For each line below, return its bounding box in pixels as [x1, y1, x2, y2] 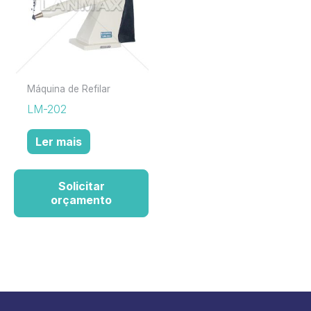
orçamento [51, 193, 112, 208]
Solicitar [58, 179, 105, 194]
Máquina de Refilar [27, 83, 111, 95]
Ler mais [35, 134, 83, 149]
